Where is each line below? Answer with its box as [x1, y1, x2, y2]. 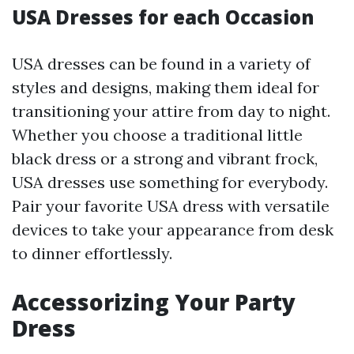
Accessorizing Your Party [12, 286, 296, 317]
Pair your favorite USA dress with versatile [12, 195, 330, 216]
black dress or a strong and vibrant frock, [12, 148, 318, 168]
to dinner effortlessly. [12, 243, 172, 263]
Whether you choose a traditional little [12, 124, 303, 145]
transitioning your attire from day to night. [12, 100, 330, 121]
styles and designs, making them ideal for [12, 77, 319, 97]
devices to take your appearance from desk [12, 219, 333, 239]
